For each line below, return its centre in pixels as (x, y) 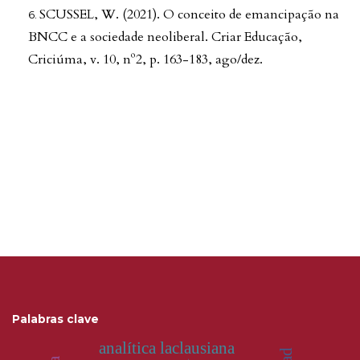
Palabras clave (55, 319)
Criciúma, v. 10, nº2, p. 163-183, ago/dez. (145, 60)
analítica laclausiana (168, 348)
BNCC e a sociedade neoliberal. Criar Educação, (165, 37)
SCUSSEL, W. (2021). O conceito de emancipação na (189, 15)
